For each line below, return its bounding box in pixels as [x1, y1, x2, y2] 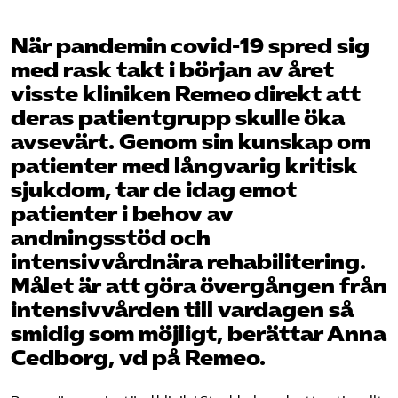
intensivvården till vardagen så [11, 296, 354, 323]
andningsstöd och [11, 224, 211, 251]
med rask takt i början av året [11, 56, 334, 84]
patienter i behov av [11, 200, 234, 227]
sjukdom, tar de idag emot [11, 176, 297, 203]
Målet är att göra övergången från [11, 272, 387, 299]
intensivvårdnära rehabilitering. [11, 248, 366, 275]
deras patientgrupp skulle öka [11, 104, 345, 131]
